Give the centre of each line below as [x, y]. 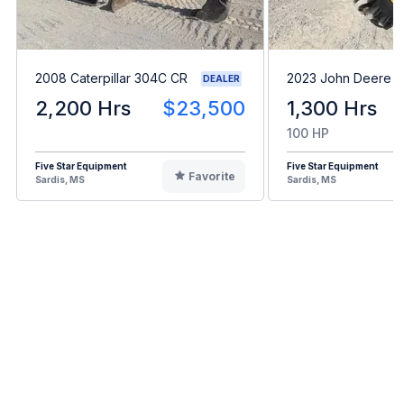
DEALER [221, 78]
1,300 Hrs [332, 108]
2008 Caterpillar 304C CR [111, 78]
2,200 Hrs [83, 108]
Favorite [211, 176]
